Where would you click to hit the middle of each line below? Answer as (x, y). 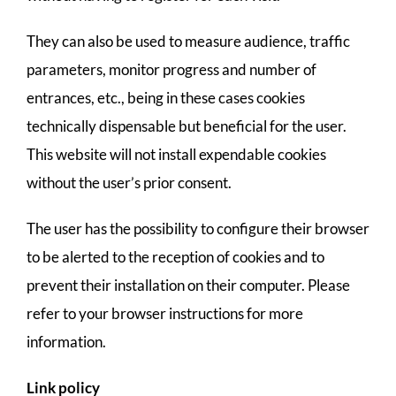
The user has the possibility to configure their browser (198, 228)
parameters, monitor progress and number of (171, 69)
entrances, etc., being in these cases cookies (166, 98)
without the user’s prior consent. (129, 183)
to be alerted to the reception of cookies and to (175, 257)
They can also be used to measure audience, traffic (188, 41)
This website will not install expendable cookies (176, 154)
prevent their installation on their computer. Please (188, 285)
